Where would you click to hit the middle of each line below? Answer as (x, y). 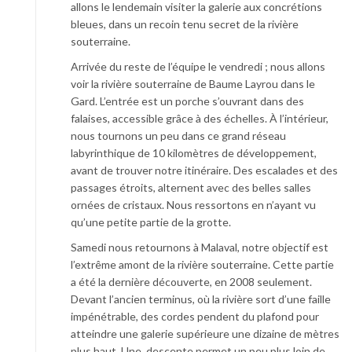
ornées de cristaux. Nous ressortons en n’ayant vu (193, 205)
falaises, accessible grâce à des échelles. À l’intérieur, (200, 118)
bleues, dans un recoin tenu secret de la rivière (185, 24)
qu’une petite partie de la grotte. (151, 222)
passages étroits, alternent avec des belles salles (191, 187)
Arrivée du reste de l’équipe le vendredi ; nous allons (198, 66)
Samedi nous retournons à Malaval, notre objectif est (200, 247)
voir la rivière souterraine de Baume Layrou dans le (193, 84)
